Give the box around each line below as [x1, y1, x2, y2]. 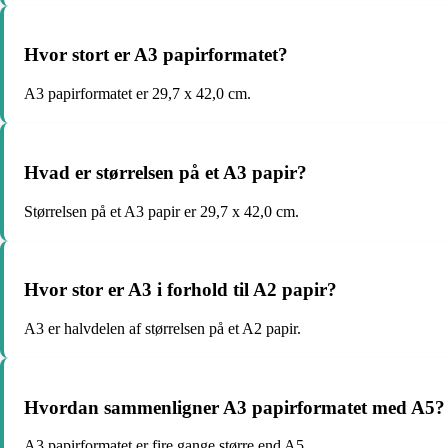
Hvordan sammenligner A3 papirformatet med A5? [24, 396, 445, 418]
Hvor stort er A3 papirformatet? [24, 44, 288, 66]
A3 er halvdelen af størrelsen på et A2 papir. [24, 319, 301, 337]
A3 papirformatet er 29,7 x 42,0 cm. [24, 85, 251, 103]
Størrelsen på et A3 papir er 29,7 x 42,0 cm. [24, 202, 299, 220]
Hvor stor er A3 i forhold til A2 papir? [24, 279, 337, 301]
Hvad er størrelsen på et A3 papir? [24, 161, 307, 183]
